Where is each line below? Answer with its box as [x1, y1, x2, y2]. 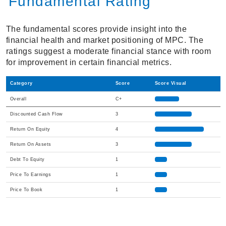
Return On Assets [10, 142, 51, 147]
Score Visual [154, 81, 187, 86]
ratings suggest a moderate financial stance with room [6, 47, 211, 56]
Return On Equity [10, 127, 50, 132]
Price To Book [10, 187, 42, 193]
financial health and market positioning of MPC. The [6, 36, 203, 45]
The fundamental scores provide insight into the [6, 25, 187, 34]
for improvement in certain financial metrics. [6, 58, 172, 67]
